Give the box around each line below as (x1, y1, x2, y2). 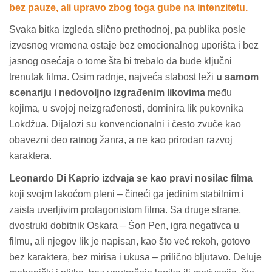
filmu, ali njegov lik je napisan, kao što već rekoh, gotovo (9, 236, 250, 246)
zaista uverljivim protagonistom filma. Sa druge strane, (9, 204, 241, 215)
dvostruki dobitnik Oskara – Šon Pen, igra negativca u (9, 220, 239, 231)
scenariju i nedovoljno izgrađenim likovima (9, 87, 205, 98)
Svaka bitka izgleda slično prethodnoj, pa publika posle (9, 24, 246, 35)
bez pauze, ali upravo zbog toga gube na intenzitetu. (9, 2, 248, 13)
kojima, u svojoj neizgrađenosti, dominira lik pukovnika (9, 103, 243, 114)
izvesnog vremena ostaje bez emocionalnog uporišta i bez (9, 40, 259, 51)
